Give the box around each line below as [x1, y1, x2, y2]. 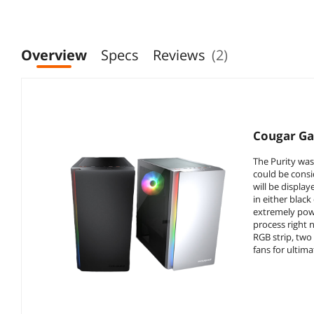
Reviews [153, 45, 205, 64]
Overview [21, 45, 87, 64]
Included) [153, 13, 200, 27]
